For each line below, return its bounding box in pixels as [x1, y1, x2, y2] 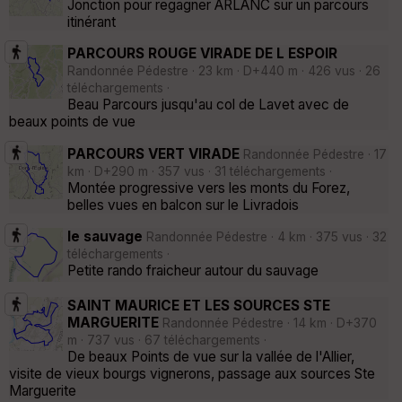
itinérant [67, 13, 116, 31]
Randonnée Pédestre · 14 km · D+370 [159, 315, 377, 330]
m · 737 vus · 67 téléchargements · [67, 332, 267, 347]
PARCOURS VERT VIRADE [67, 144, 243, 162]
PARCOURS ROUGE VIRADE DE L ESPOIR [67, 45, 337, 63]
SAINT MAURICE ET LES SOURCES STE [67, 296, 330, 314]
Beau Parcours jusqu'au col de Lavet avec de [67, 96, 349, 114]
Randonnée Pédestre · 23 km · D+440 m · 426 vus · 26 [67, 64, 380, 79]
